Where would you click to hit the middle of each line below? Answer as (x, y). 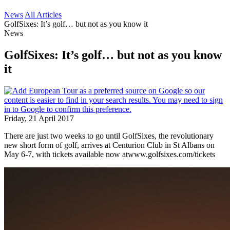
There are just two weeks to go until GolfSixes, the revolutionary (109, 136)
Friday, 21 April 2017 (39, 118)
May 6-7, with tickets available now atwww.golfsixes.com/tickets (110, 154)
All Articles (43, 15)
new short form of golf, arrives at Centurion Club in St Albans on (109, 145)
